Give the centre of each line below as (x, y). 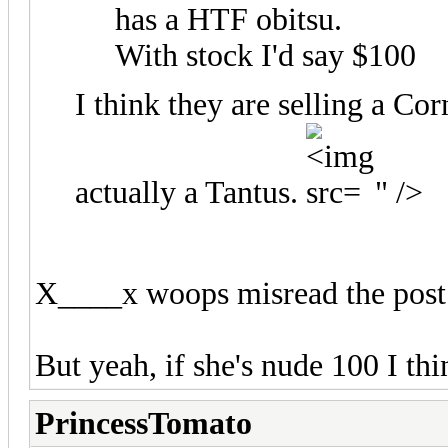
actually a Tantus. (190, 192)
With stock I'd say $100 (265, 55)
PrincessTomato (143, 423)
